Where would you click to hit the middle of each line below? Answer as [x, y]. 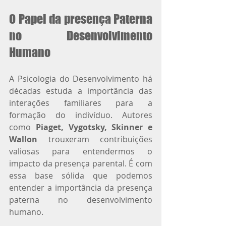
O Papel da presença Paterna [81, 19]
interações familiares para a [81, 103]
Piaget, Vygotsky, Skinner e [94, 127]
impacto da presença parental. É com [81, 163]
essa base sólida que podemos [81, 175]
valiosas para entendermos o [81, 151]
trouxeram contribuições [95, 139]
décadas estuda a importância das [81, 91]
